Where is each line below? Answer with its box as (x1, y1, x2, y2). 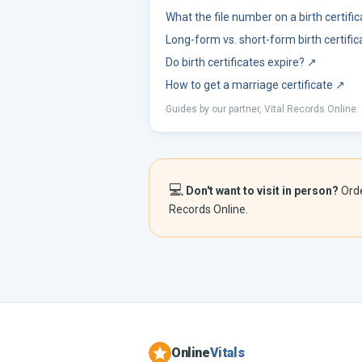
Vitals (209, 345, 245, 360)
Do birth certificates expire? (166, 56, 305, 69)
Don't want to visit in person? (186, 184, 339, 197)
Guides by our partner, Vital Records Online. (166, 103, 359, 115)
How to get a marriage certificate (166, 78, 333, 91)
